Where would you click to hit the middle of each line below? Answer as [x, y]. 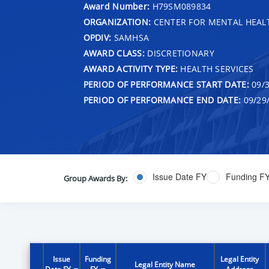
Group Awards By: [95, 178]
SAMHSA [130, 37]
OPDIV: [97, 37]
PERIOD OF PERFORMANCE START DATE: [166, 84]
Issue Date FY [179, 177]
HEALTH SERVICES [216, 68]
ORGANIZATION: [117, 22]
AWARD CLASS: [114, 53]
